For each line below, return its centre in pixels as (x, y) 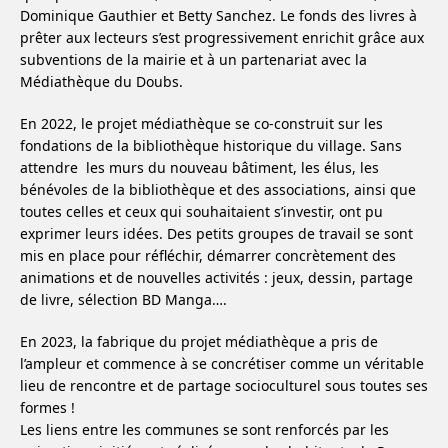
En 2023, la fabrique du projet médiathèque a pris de (199, 342)
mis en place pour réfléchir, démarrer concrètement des (208, 256)
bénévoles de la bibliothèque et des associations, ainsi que (218, 190)
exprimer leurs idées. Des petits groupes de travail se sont (216, 234)
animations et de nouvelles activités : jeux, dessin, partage (216, 278)
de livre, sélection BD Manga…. (123, 300)
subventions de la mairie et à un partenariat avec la (193, 60)
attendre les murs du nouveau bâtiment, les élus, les (199, 168)
